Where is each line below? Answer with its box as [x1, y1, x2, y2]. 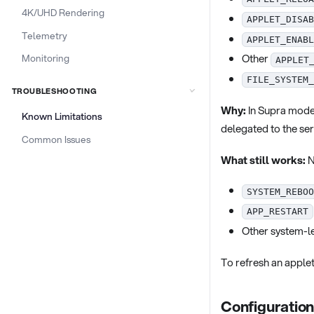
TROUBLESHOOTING [11, 85, 97, 97]
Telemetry [21, 28, 67, 42]
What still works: [221, 151, 306, 168]
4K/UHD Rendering [21, 5, 104, 19]
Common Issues [21, 132, 90, 146]
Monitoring [21, 51, 69, 65]
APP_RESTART [247, 206, 308, 217]
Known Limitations [21, 109, 102, 123]
